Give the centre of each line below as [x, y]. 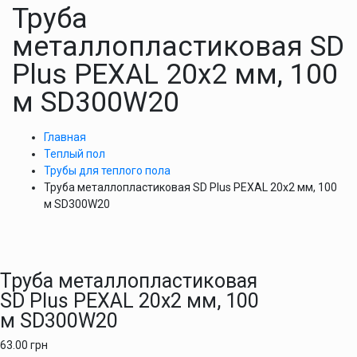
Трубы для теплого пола [107, 171]
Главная [65, 137]
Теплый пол [75, 154]
